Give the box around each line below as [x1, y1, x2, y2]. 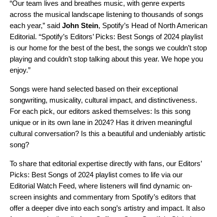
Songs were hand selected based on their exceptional [10, 85, 178, 93]
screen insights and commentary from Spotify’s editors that [10, 193, 196, 201]
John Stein [62, 21, 98, 30]
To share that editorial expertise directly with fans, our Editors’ [10, 159, 201, 168]
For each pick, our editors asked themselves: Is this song [10, 107, 190, 115]
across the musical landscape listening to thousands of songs [10, 10, 203, 18]
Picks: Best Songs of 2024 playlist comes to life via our [10, 170, 183, 179]
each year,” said [10, 21, 62, 30]
